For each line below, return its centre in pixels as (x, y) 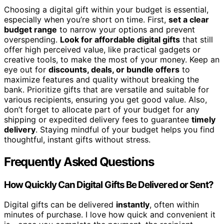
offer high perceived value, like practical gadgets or (102, 49)
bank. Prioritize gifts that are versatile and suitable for (106, 89)
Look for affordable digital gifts (120, 39)
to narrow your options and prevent (126, 29)
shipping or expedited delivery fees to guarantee (98, 119)
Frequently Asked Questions (79, 161)
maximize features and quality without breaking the (101, 79)
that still (196, 39)
